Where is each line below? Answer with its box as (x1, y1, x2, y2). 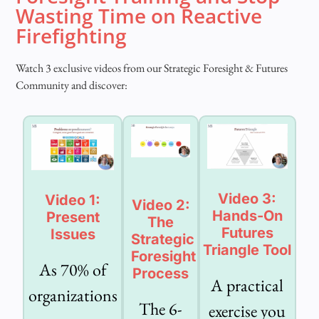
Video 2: (131, 196, 190, 214)
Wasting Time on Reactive (16, 2, 263, 30)
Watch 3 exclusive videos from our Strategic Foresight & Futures (16, 61, 288, 76)
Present (46, 209, 100, 226)
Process (132, 264, 189, 282)
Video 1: (45, 192, 101, 209)
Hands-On (211, 207, 283, 225)
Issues (50, 226, 95, 244)
